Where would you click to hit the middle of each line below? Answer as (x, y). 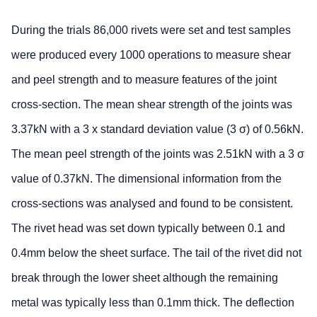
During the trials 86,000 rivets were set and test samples (151, 30)
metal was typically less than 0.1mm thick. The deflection (153, 302)
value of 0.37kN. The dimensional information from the (146, 178)
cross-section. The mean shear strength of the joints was (152, 104)
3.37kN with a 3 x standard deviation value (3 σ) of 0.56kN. (157, 129)
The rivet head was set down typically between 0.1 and (148, 228)
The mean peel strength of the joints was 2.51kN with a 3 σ (158, 154)
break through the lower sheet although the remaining (145, 277)
